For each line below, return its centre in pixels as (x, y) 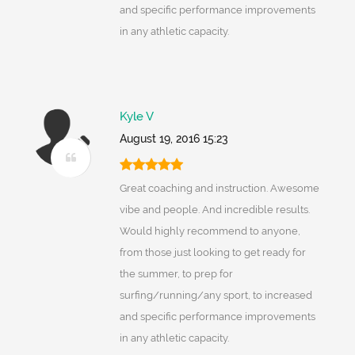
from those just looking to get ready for (212, 253)
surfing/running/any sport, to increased (216, 296)
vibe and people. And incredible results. (214, 210)
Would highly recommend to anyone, (210, 231)
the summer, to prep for (176, 274)
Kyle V (136, 117)
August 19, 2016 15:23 (174, 139)
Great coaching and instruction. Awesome (219, 189)
